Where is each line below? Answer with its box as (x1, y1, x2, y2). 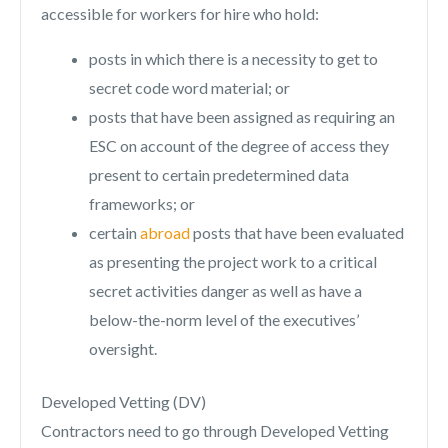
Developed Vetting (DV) (41, 392, 206, 411)
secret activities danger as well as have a (89, 281, 362, 300)
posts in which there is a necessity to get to (89, 49, 378, 68)
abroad (140, 223, 190, 242)
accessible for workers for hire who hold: (41, 4, 319, 23)
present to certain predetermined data (89, 165, 349, 184)
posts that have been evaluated (190, 223, 404, 242)
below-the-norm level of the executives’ (89, 310, 359, 329)
